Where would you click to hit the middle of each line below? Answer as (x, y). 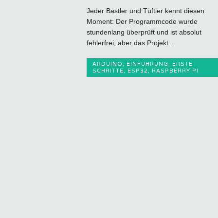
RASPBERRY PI (175, 70)
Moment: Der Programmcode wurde (142, 21)
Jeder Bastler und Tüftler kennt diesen (145, 10)
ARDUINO (107, 64)
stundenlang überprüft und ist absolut (144, 32)
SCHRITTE (108, 70)
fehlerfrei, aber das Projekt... (130, 43)
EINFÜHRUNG (147, 64)
